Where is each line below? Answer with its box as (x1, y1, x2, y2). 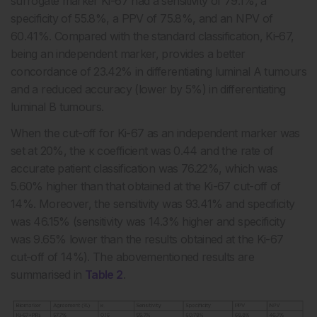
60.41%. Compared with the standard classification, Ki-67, (11, 29, 294, 44)
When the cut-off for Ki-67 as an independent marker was (11, 126, 300, 141)
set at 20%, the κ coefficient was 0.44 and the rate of (11, 144, 274, 158)
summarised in (11, 267, 86, 282)
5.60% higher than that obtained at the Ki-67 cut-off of (11, 179, 281, 194)
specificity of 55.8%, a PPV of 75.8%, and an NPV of (11, 11, 273, 26)
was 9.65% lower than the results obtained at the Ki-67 (11, 232, 284, 247)
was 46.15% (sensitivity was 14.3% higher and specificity (11, 214, 286, 229)
